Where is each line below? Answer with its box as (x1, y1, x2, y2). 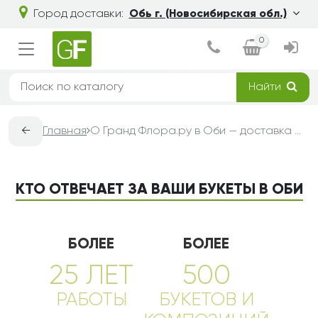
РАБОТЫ (55, 291, 127, 309)
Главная (43, 126, 87, 137)
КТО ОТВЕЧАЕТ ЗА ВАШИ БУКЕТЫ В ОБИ (15, 182, 303, 197)
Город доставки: (33, 9, 124, 20)
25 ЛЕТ (49, 263, 133, 290)
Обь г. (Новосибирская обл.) (128, 9, 287, 20)
